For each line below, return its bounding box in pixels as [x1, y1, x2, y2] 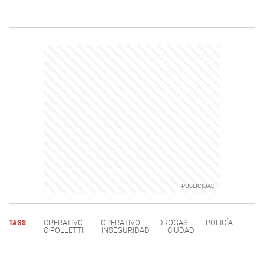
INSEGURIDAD [101, 226, 150, 235]
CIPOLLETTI [44, 226, 84, 235]
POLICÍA [206, 218, 233, 227]
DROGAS [158, 218, 188, 227]
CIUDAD [167, 226, 194, 235]
